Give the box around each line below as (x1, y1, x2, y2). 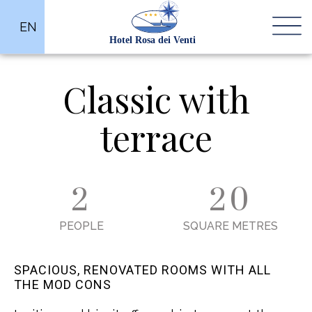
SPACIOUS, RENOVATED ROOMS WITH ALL (14, 263, 271, 277)
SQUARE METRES (183, 219, 278, 233)
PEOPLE (59, 219, 104, 233)
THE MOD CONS (14, 277, 111, 292)
